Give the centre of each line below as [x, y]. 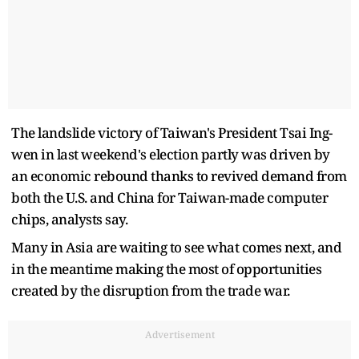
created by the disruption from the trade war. [151, 290]
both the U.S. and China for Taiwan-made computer [169, 197]
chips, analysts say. [69, 219]
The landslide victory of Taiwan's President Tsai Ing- [172, 132]
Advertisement [179, 334]
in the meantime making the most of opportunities [166, 268]
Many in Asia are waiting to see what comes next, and [176, 247]
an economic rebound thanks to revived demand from [179, 175]
